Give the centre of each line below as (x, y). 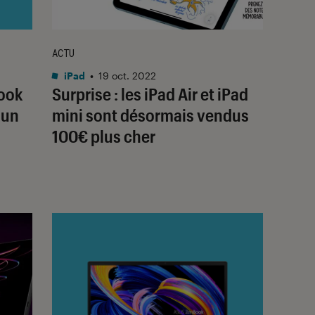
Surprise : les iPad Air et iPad (150, 94)
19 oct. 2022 (127, 75)
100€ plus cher (104, 136)
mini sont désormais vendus (150, 115)
